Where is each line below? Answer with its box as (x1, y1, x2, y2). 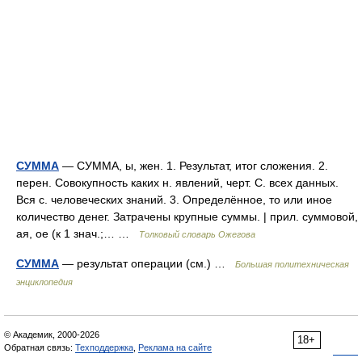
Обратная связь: (4, 343, 75, 352)
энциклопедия (16, 277, 73, 287)
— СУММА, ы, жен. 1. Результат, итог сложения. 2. (59, 159, 328, 172)
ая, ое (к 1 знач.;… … (16, 227, 139, 240)
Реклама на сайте (138, 343, 212, 352)
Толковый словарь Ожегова (139, 229, 255, 239)
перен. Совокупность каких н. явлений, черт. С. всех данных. (16, 176, 339, 189)
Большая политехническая (235, 259, 349, 269)
